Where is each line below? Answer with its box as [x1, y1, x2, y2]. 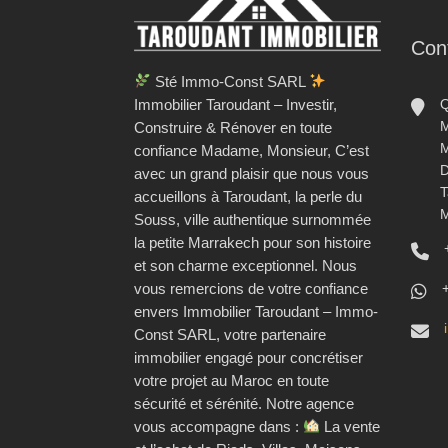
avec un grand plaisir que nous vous [134, 164, 369, 182]
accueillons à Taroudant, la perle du [134, 187, 362, 205]
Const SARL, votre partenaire [134, 325, 326, 343]
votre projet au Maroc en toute [134, 371, 329, 389]
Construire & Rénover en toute [134, 118, 332, 136]
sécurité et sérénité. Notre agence [134, 394, 354, 412]
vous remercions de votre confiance [134, 279, 368, 297]
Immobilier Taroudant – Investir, [134, 95, 337, 113]
